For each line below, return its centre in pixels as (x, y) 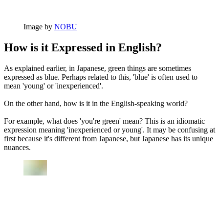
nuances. (17, 148)
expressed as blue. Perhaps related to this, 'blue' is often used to (101, 77)
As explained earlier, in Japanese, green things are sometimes (98, 68)
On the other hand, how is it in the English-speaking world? (96, 104)
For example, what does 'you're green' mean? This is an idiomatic (104, 121)
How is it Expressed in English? (83, 48)
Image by (39, 27)
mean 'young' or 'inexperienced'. (54, 86)
